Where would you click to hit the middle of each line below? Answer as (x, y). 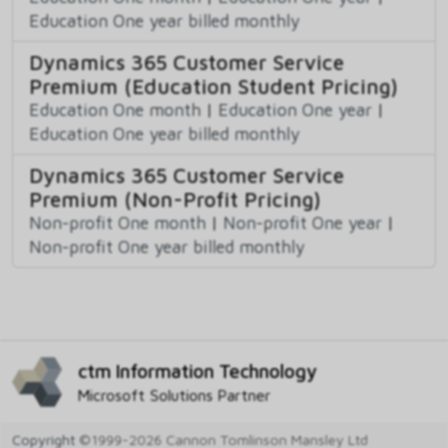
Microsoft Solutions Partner (174, 394)
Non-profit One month (117, 223)
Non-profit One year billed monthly (167, 247)
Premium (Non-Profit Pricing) (175, 199)
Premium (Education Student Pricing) (213, 86)
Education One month (115, 110)
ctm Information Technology (197, 370)
